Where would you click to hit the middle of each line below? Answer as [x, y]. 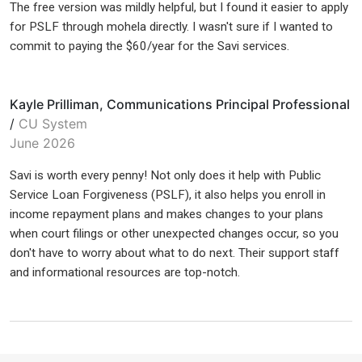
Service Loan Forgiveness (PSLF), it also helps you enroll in [168, 195]
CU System [53, 124]
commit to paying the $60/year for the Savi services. [149, 46]
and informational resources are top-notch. [125, 273]
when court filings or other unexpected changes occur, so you [174, 234]
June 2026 [42, 143]
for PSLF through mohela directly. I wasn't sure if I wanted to [171, 27]
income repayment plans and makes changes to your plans [166, 215]
